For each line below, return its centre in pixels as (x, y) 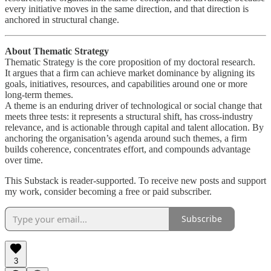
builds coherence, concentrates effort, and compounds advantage (128, 149)
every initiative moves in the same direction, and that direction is (127, 8)
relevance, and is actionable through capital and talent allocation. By (134, 127)
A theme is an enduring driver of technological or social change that (133, 105)
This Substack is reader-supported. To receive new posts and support (135, 180)
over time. (24, 160)
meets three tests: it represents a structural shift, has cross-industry (129, 116)
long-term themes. (39, 94)
